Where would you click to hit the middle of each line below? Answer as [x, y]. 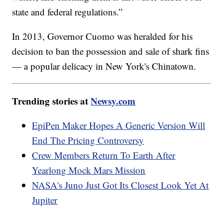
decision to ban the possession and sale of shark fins [111, 51]
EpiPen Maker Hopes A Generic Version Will [119, 125]
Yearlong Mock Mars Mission [89, 170]
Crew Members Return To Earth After [104, 155]
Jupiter [45, 200]
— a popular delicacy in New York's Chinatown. [104, 66]
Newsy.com [113, 101]
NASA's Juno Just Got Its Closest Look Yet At [120, 185]
